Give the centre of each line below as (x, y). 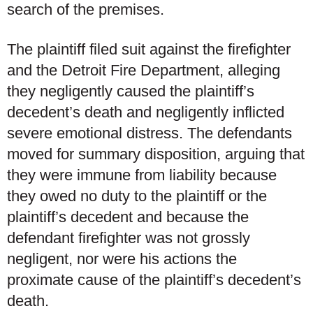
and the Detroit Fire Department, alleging (144, 70)
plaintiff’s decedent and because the (128, 217)
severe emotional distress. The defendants (150, 133)
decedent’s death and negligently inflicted (146, 112)
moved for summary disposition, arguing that (156, 154)
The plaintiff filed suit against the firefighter (149, 49)
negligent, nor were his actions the (122, 259)
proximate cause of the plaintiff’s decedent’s (154, 280)
